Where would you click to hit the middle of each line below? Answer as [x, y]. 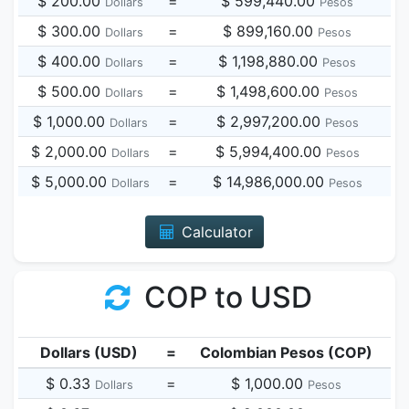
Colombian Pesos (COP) [286, 352]
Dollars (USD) [89, 352]
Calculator [215, 232]
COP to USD [225, 297]
